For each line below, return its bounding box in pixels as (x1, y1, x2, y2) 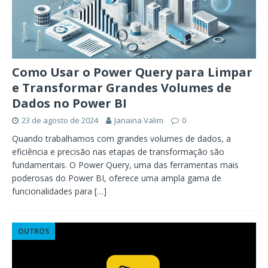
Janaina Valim (114, 114, 163, 126)
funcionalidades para (12, 185, 95, 197)
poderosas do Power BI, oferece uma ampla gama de (12, 172, 221, 184)
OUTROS (18, 226, 49, 236)
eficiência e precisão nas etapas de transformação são (12, 145, 224, 157)
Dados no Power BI (12, 95, 127, 111)
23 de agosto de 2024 (22, 114, 98, 126)
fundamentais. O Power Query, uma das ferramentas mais (12, 159, 239, 170)
